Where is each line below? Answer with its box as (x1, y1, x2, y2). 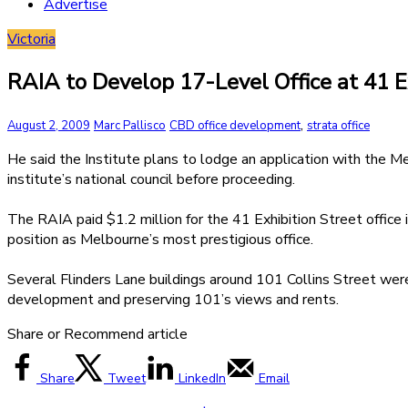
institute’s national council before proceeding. (7, 168, 295, 189)
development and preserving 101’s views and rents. (7, 289, 339, 310)
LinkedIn (178, 369, 226, 387)
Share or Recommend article (7, 323, 188, 344)
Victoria (7, 29, 56, 49)
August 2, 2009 (7, 117, 90, 134)
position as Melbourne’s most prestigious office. (7, 229, 313, 250)
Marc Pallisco (94, 117, 166, 134)
